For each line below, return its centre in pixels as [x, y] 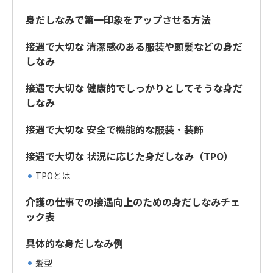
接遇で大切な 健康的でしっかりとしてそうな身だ [134, 88]
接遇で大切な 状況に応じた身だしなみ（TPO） [129, 156]
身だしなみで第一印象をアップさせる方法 [118, 20]
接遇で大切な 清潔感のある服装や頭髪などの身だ [134, 47]
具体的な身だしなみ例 [74, 243]
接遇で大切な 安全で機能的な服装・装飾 [115, 129]
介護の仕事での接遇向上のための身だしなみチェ [133, 202]
